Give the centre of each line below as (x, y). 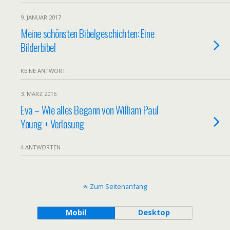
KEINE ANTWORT (43, 71)
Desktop (154, 212)
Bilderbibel (38, 47)
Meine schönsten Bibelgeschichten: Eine (88, 33)
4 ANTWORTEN (41, 147)
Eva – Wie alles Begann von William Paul (90, 110)
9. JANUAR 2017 (41, 17)
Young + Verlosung (52, 123)
